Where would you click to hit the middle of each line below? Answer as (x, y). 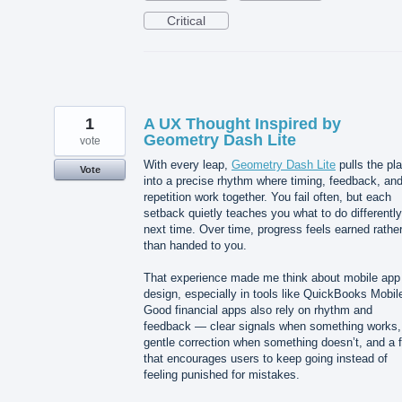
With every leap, (188, 164)
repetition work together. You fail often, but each (267, 197)
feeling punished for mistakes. (222, 374)
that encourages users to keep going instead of (266, 358)
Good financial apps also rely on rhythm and (258, 310)
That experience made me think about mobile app (272, 277)
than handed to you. (195, 245)
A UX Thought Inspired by (242, 123)
